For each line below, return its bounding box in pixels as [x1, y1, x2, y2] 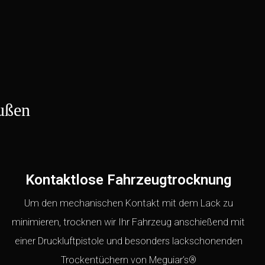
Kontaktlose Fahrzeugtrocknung [25, 172, 232, 189]
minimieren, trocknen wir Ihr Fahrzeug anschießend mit [12, 216, 245, 228]
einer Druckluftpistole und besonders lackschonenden [14, 235, 243, 247]
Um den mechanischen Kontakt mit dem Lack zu [24, 198, 233, 209]
